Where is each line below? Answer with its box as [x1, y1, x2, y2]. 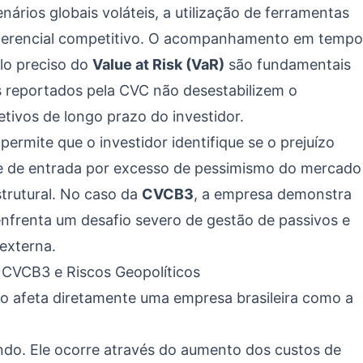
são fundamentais [224, 56, 351, 73]
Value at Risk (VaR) [92, 56, 224, 73]
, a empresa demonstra [194, 186, 352, 203]
